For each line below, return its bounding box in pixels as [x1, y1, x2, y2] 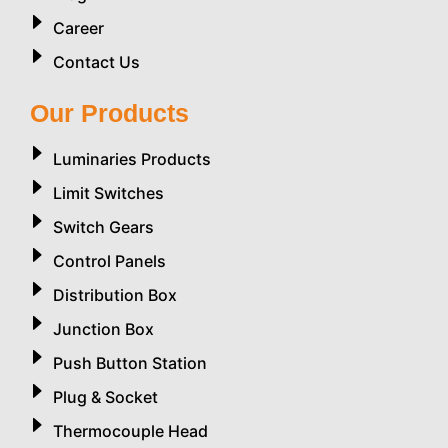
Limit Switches [52, 183, 164, 204]
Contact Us [52, 52, 140, 73]
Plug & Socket [52, 387, 158, 408]
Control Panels [52, 251, 166, 272]
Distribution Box [52, 285, 177, 306]
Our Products [30, 99, 189, 128]
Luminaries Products [52, 149, 211, 170]
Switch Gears [52, 217, 154, 238]
